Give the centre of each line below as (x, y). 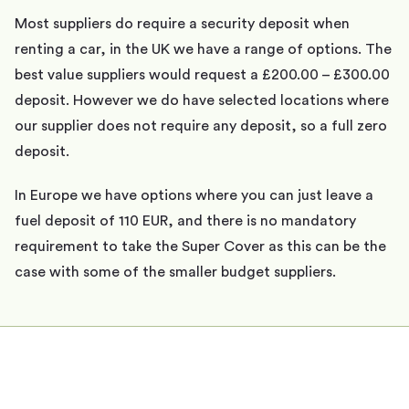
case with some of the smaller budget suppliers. (175, 272)
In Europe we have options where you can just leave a (194, 195)
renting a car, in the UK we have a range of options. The (203, 49)
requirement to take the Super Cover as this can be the (200, 246)
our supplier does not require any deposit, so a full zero (201, 126)
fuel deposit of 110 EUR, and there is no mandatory (185, 220)
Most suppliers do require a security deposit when (182, 23)
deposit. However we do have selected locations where (202, 100)
